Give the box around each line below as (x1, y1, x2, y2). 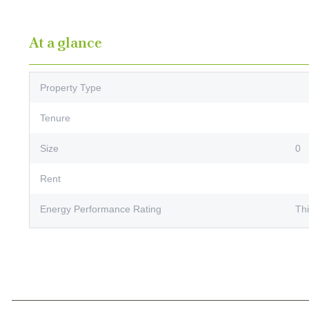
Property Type (40, 81, 101, 93)
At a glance (29, 32, 102, 52)
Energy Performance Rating (40, 203, 161, 215)
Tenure (40, 112, 70, 123)
